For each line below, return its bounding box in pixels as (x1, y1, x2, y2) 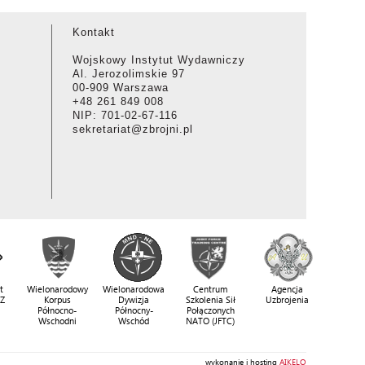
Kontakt (73, 26, 115, 38)
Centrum (193, 284, 227, 294)
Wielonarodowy (26, 284, 88, 294)
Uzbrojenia (265, 294, 309, 305)
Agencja (270, 284, 303, 294)
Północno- (37, 305, 77, 315)
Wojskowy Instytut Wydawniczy (73, 54, 245, 66)
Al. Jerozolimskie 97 (73, 68, 185, 80)
